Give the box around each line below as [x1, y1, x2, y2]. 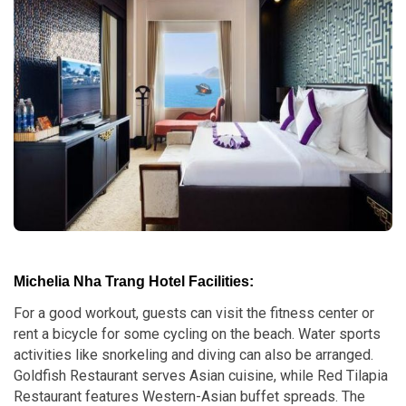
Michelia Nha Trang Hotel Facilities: [14, 274, 254, 289]
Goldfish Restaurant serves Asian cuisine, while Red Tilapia [14, 367, 388, 384]
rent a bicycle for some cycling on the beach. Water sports [14, 325, 381, 343]
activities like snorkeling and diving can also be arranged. [14, 346, 373, 363]
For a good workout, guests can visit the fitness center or [14, 304, 374, 322]
